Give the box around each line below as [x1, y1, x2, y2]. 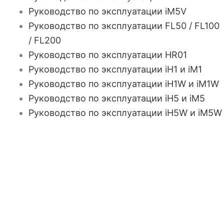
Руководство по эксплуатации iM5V [28, 6, 187, 16]
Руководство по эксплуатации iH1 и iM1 [28, 64, 202, 74]
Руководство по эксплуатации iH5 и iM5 [28, 93, 205, 103]
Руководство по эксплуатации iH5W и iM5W [28, 107, 222, 118]
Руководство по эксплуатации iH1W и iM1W [28, 78, 219, 89]
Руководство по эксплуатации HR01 [28, 49, 187, 60]
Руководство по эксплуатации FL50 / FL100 [28, 20, 220, 31]
